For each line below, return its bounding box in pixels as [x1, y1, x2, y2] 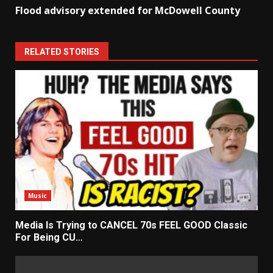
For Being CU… [15, 231, 83, 243]
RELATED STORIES [24, 46, 99, 57]
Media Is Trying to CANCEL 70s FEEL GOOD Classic [15, 219, 247, 231]
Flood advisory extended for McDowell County [15, 3, 240, 17]
